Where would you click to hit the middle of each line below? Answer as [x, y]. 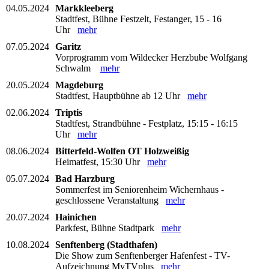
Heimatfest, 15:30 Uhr [101, 162]
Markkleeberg [84, 8]
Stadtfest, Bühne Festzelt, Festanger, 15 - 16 [138, 19]
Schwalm [78, 68]
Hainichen [76, 217]
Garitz [68, 46]
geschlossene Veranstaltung [110, 200]
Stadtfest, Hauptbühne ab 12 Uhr [121, 95]
